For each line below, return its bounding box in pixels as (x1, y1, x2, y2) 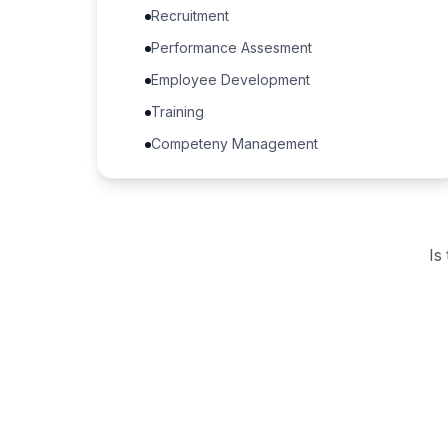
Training (151, 103, 204, 120)
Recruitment (151, 7, 229, 24)
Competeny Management (151, 135, 318, 152)
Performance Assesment (151, 39, 312, 56)
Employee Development (151, 71, 310, 88)
